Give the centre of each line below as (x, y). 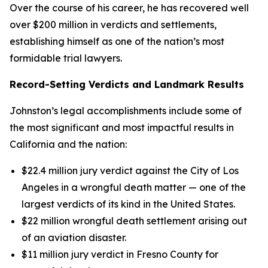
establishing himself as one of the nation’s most (117, 41)
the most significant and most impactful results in (122, 127)
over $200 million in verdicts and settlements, (113, 25)
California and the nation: (68, 144)
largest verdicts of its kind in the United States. (128, 204)
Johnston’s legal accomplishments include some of (126, 111)
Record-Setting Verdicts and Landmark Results (127, 84)
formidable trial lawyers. (66, 58)
